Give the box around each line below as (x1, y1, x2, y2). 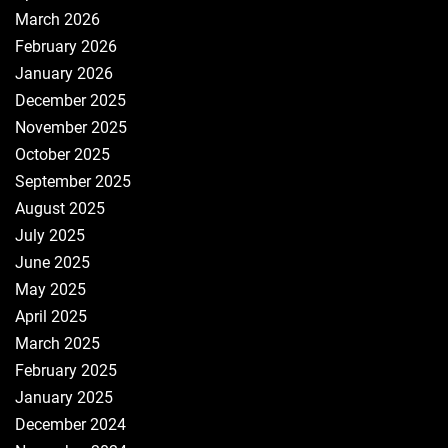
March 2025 (15, 334, 100, 353)
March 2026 (15, 10, 100, 29)
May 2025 (15, 280, 86, 299)
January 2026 (15, 64, 113, 83)
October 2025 (15, 145, 110, 164)
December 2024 (15, 415, 126, 434)
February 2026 (15, 37, 117, 56)
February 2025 (15, 361, 117, 380)
